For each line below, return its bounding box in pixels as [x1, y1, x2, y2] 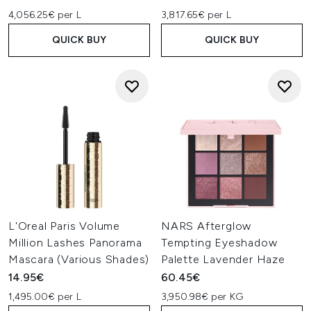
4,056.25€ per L [8, 9, 81, 21]
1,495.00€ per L [8, 291, 81, 303]
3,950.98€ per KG [161, 291, 244, 303]
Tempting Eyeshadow [161, 236, 278, 249]
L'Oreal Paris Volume [8, 219, 121, 233]
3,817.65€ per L [161, 9, 231, 21]
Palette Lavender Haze [161, 253, 285, 266]
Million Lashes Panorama [8, 236, 142, 249]
